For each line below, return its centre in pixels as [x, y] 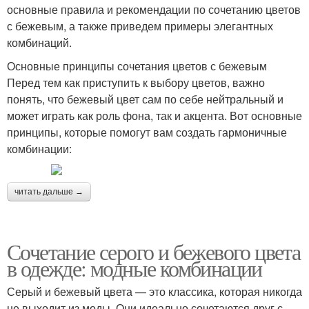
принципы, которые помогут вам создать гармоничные [147, 132]
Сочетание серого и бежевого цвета [154, 251]
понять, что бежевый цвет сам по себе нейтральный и [145, 99]
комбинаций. [39, 42]
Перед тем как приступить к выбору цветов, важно [136, 82]
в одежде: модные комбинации [134, 268]
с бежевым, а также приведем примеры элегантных [140, 26]
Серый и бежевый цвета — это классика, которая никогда [154, 291]
